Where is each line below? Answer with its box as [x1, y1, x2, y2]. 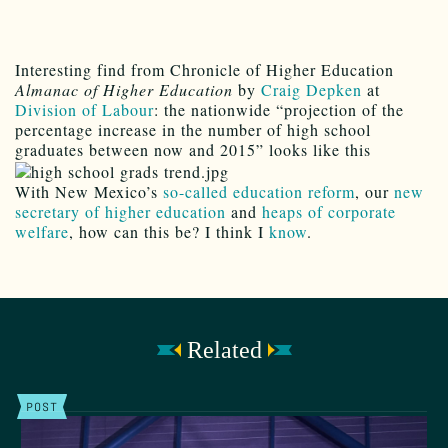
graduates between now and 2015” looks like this [15, 138, 371, 160]
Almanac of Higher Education [15, 78, 233, 100]
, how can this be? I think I [69, 221, 269, 243]
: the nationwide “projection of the [154, 98, 404, 120]
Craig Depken [261, 78, 362, 100]
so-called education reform [163, 181, 355, 203]
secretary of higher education [15, 201, 226, 223]
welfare [15, 221, 69, 243]
